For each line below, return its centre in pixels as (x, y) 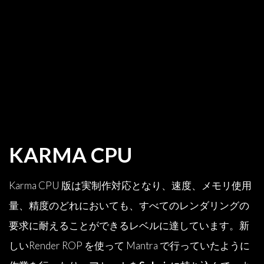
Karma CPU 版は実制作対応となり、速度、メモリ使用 (130, 186)
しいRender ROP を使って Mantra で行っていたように (129, 246)
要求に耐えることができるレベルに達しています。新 (129, 226)
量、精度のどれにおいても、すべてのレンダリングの (129, 206)
